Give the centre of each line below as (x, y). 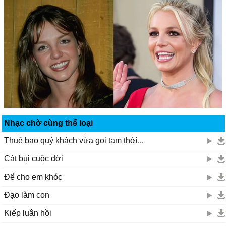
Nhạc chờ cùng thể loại (48, 123)
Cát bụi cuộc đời (34, 159)
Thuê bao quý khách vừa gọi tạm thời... (74, 140)
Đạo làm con (27, 195)
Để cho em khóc (33, 177)
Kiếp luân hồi (28, 213)
